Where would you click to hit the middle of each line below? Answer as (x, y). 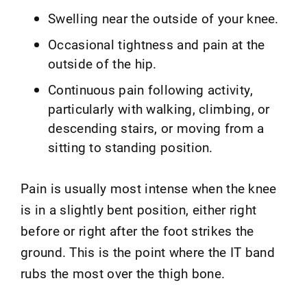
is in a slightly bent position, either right (139, 209)
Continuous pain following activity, (151, 89)
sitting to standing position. (131, 147)
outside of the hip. (102, 63)
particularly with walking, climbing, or (159, 109)
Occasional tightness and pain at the (157, 44)
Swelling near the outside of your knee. (163, 18)
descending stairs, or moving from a (156, 128)
